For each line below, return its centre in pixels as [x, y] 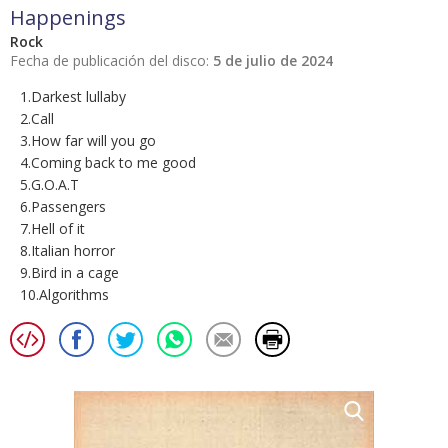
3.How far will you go [88, 141]
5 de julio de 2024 [273, 61]
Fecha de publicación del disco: [111, 61]
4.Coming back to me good [108, 163]
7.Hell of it [52, 229]
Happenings [68, 18]
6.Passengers [63, 207]
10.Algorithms [64, 295]
